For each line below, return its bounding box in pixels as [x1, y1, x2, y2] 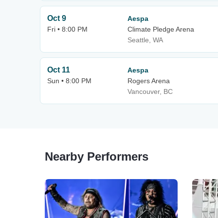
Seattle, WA [127, 36, 163, 44]
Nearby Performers [45, 150, 148, 163]
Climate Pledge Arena [127, 25, 194, 33]
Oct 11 [47, 66, 70, 74]
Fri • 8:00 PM [47, 25, 88, 33]
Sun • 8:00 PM [47, 77, 91, 85]
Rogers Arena [127, 77, 170, 85]
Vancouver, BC [127, 88, 173, 95]
